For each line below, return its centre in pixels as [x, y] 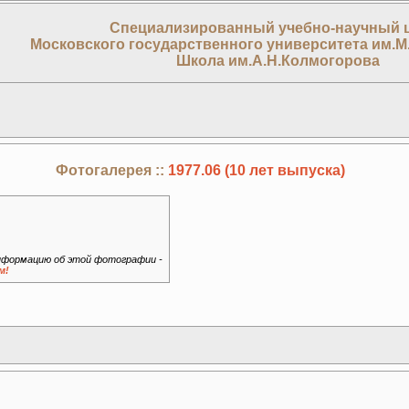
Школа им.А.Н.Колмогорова [278, 61]
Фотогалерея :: [111, 171]
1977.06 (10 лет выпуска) [256, 171]
